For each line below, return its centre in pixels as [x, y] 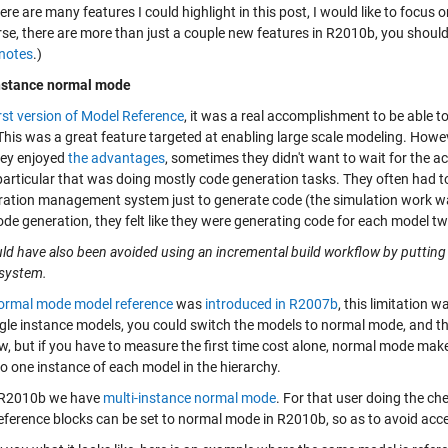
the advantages [116, 158]
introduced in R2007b [271, 304]
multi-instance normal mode [189, 398]
